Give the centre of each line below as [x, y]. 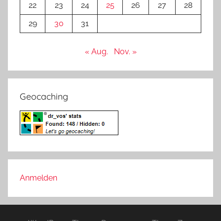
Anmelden [38, 178]
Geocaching [44, 97]
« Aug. [96, 52]
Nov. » [125, 52]
